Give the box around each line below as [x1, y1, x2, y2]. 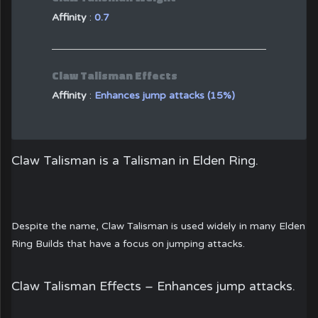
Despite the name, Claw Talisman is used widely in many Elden [11, 219, 306, 232]
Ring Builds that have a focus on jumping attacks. [11, 237, 246, 250]
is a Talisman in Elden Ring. [96, 153, 259, 169]
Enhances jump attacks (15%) [94, 89, 235, 102]
